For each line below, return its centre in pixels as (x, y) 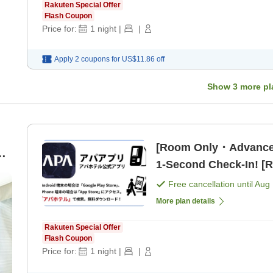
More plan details (186, 201)
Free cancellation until (211, 184)
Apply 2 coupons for (87, 59)
